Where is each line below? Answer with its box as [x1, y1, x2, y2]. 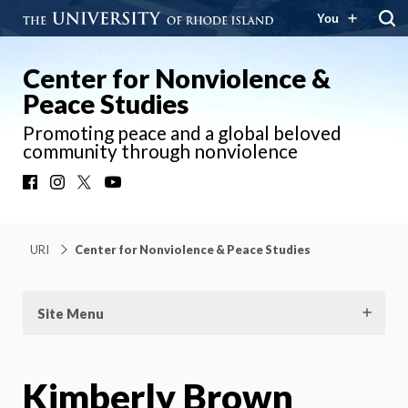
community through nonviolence [23, 139, 298, 162]
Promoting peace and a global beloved [23, 121, 342, 144]
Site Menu [37, 305, 104, 321]
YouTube [123, 174, 178, 198]
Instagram [68, 174, 131, 198]
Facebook [41, 174, 100, 198]
